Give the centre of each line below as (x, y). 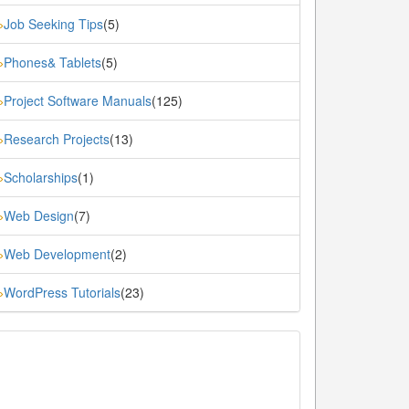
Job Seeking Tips (54, 24)
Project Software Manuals (78, 100)
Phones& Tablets (53, 62)
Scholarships (41, 177)
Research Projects (57, 139)
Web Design (39, 215)
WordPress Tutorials (63, 292)
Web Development (58, 254)
